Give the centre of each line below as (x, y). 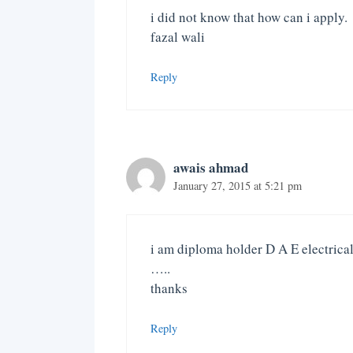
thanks (169, 288)
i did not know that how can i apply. (249, 17)
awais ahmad (210, 168)
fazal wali (177, 36)
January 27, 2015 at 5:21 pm (237, 186)
